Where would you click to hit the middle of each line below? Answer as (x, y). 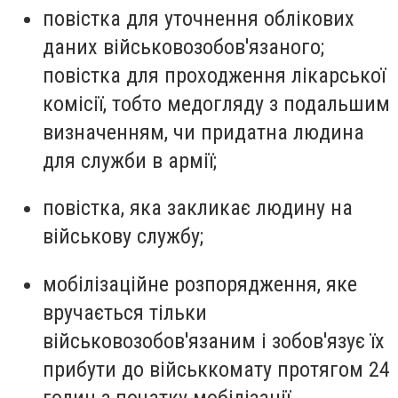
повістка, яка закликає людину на (198, 208)
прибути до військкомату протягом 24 (216, 369)
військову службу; (123, 237)
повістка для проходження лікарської (214, 75)
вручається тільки (125, 312)
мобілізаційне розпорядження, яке (200, 284)
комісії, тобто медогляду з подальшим (216, 103)
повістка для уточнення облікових (199, 18)
